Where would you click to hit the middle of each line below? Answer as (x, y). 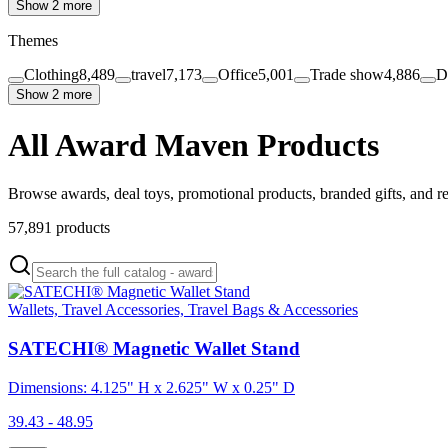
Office (238, 75)
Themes (33, 41)
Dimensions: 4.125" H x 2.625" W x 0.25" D (151, 387)
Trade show (347, 75)
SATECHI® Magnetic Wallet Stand (154, 349)
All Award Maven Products (193, 144)
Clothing (51, 75)
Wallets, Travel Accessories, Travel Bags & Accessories (183, 310)
